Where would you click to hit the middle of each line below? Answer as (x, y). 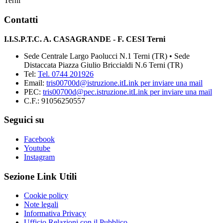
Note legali (41, 205)
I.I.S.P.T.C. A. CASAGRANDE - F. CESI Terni (85, 39)
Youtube (37, 148)
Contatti (21, 19)
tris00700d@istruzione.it (85, 83)
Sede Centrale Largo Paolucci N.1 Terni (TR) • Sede (107, 56)
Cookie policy (46, 196)
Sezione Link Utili (40, 176)
